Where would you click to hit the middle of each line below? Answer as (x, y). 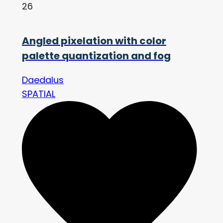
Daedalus (43, 80)
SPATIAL (39, 94)
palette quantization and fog (96, 56)
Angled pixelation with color (94, 41)
